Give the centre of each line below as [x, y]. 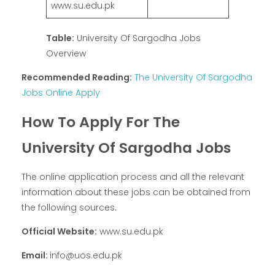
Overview [66, 53]
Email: [36, 256]
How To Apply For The [101, 122]
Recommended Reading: [77, 77]
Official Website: [59, 232]
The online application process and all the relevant [133, 177]
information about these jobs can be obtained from [136, 192]
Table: [60, 38]
